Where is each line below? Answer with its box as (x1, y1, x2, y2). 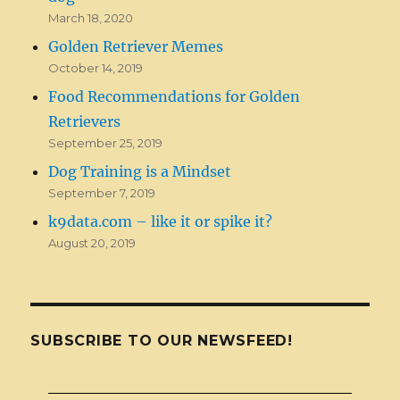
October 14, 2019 (48, 60, 144, 75)
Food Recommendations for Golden (48, 87, 301, 105)
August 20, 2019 (48, 235, 137, 250)
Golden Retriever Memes (48, 37, 224, 55)
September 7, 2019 (48, 185, 156, 200)
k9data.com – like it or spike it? (48, 212, 273, 230)
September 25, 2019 (48, 135, 163, 150)
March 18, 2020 (48, 10, 134, 25)
